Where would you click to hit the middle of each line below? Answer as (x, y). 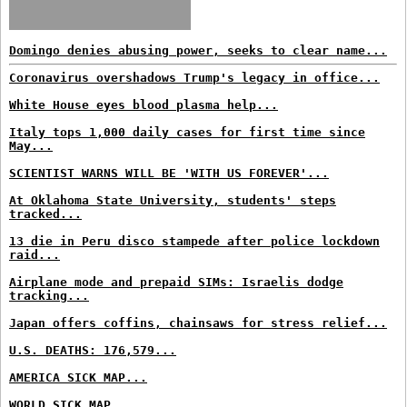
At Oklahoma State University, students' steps (173, 200)
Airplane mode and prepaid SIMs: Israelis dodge (176, 282)
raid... (35, 255)
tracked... (45, 214)
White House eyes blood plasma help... (144, 105)
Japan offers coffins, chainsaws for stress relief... (198, 323)
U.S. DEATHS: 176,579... (93, 350)
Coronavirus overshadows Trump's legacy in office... (194, 78)
